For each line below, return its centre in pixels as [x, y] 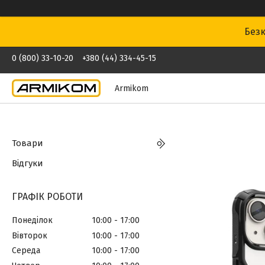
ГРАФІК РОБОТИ [47, 197]
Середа [26, 251]
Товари [28, 143]
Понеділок [32, 220]
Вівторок [30, 235]
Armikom [132, 88]
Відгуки [28, 163]
